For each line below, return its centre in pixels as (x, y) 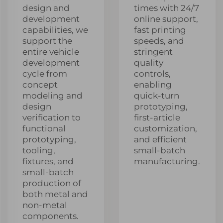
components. (51, 216)
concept (40, 84)
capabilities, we (55, 30)
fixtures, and (48, 161)
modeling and (53, 95)
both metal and (55, 194)
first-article (157, 117)
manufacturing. (167, 161)
